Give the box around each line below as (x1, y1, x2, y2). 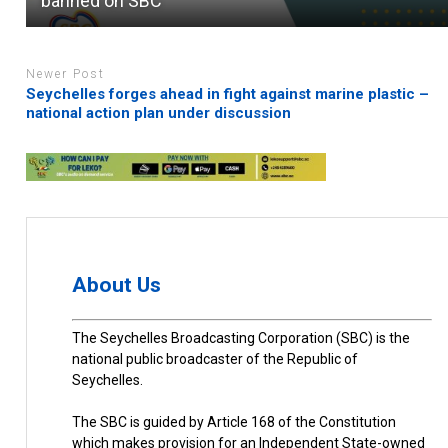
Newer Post (26, 66, 106, 81)
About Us (72, 273, 162, 298)
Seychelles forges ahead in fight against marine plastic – (26, 85, 430, 104)
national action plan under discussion (26, 104, 292, 123)
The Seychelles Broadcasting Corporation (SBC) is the (72, 329, 411, 346)
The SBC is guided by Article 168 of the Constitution (72, 413, 397, 430)
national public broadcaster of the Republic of (72, 350, 359, 367)
